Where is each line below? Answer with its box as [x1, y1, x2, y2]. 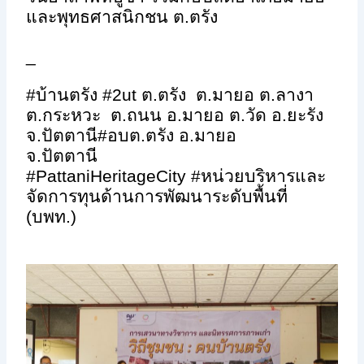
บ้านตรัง [36, 85, 103, 106]
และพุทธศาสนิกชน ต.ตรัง [26, 6, 219, 27]
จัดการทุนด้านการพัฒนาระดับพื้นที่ [26, 187, 288, 207]
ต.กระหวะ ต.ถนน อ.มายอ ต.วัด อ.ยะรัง [26, 106, 324, 126]
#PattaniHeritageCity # [26, 167, 201, 187]
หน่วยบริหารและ [201, 167, 327, 187]
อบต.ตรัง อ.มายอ [107, 126, 242, 146]
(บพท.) [26, 207, 82, 227]
